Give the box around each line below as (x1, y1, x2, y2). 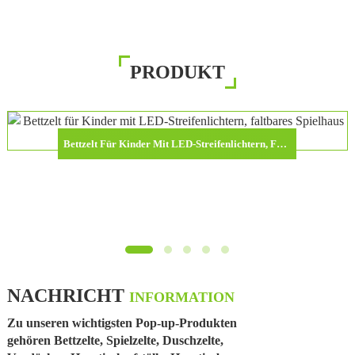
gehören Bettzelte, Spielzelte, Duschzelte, (6, 333, 223, 347)
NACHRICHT (6, 284, 129, 306)
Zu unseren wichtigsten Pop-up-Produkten (6, 315, 237, 330)
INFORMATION (128, 288, 235, 305)
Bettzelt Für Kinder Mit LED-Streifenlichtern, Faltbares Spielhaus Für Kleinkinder (277, 138, 288, 151)
